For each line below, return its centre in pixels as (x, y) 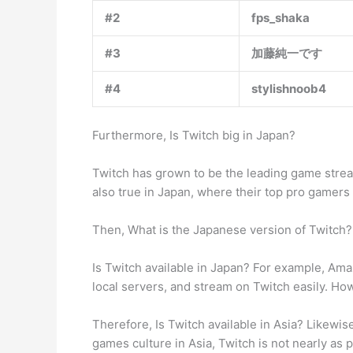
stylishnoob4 (289, 89)
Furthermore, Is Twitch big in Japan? (194, 135)
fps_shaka (281, 18)
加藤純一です (287, 53)
